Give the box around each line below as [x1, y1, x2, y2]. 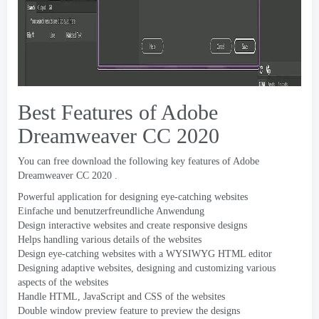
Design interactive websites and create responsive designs [18, 220, 247, 231]
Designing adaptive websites [18, 263, 131, 273]
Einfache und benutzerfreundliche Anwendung [18, 206, 204, 216]
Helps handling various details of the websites [18, 234, 202, 245]
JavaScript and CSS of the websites [83, 291, 225, 302]
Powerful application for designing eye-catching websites [18, 192, 248, 202]
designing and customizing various [137, 263, 276, 273]
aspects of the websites [18, 277, 108, 288]
